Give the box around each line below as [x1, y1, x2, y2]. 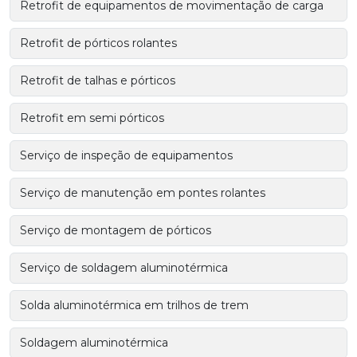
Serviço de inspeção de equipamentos [20, 148, 233, 163]
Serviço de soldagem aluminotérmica [20, 261, 228, 276]
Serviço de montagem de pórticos [20, 223, 211, 238]
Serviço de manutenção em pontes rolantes [20, 186, 265, 201]
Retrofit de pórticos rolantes [20, 36, 177, 51]
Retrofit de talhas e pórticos [20, 73, 175, 88]
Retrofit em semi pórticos [20, 111, 164, 126]
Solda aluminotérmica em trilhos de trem [20, 298, 249, 313]
